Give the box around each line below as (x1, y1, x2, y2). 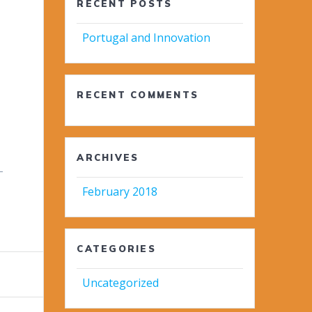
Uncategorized (82, 275, 159, 291)
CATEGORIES (77, 243, 156, 255)
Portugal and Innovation (82, 30, 211, 46)
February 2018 (82, 184, 158, 200)
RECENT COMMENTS (77, 89, 198, 101)
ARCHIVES (77, 152, 139, 164)
